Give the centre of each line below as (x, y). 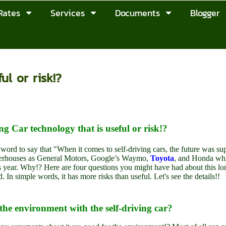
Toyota (162, 158)
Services (68, 13)
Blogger (205, 13)
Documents (137, 13)
